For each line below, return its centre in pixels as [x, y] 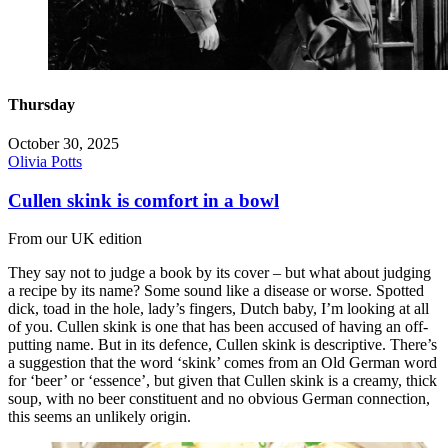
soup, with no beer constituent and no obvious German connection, [219, 399]
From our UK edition [75, 239]
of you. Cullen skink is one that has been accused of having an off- [218, 327]
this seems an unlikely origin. [99, 417]
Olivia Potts [45, 161]
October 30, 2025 [63, 143]
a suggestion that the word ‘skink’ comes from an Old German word [222, 363]
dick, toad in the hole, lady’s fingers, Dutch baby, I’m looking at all [218, 309]
